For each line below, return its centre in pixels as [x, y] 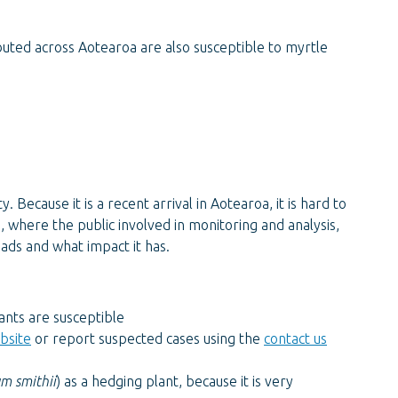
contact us [295, 338]
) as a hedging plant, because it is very [175, 381]
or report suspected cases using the [147, 338]
